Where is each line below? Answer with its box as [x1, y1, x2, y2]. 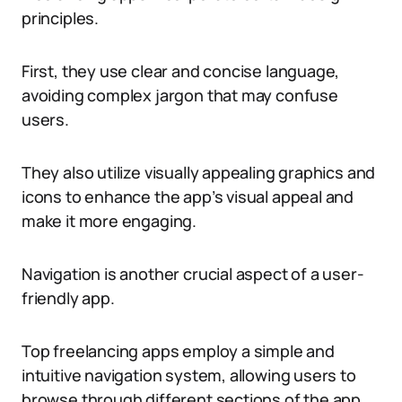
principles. [22, 7, 100, 29]
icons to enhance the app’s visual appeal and [22, 186, 354, 207]
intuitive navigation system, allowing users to [22, 364, 356, 386]
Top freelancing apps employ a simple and [22, 340, 335, 362]
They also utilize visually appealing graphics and [22, 162, 376, 183]
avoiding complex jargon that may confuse [22, 84, 338, 106]
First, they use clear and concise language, [22, 60, 340, 82]
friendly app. [22, 287, 115, 309]
